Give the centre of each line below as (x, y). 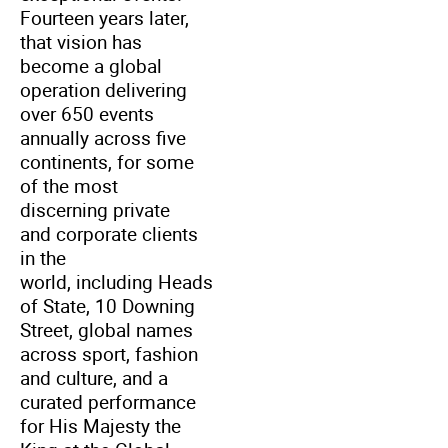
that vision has (81, 41)
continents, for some (107, 161)
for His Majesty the (100, 425)
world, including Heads (116, 281)
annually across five (103, 137)
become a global (91, 65)
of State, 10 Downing (107, 305)
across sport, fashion (109, 353)
